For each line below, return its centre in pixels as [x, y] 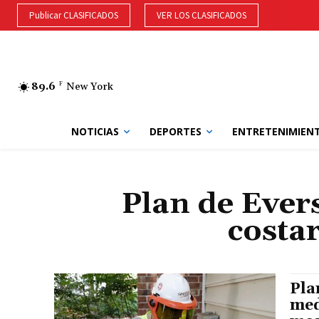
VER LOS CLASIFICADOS [202, 16]
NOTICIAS [95, 131]
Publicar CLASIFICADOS [74, 16]
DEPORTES [175, 131]
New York [90, 87]
